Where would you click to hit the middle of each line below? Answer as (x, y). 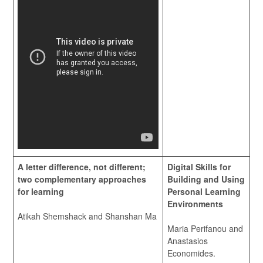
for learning (41, 191)
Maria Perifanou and (205, 228)
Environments (195, 204)
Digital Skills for (199, 167)
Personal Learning (204, 191)
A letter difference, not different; (82, 167)
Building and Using (206, 179)
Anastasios (188, 241)
